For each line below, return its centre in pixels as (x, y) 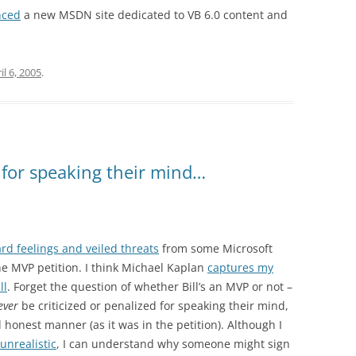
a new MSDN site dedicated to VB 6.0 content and (154, 15)
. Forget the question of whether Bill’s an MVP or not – (150, 286)
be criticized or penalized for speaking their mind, (153, 306)
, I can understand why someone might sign (173, 344)
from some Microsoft (216, 248)
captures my (240, 267)
